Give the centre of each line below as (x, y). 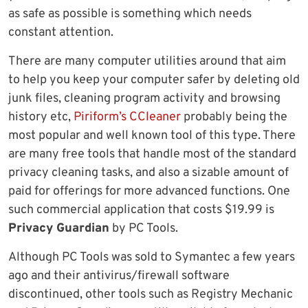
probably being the (234, 118)
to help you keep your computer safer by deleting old (154, 80)
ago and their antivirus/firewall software (119, 276)
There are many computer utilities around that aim (147, 62)
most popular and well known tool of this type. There (152, 136)
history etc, (41, 118)
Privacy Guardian (59, 229)
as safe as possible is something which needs (130, 14)
